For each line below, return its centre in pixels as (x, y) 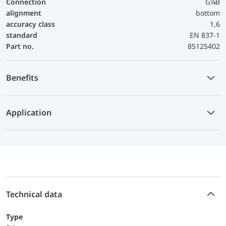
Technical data (34, 194)
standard (22, 35)
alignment (24, 13)
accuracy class (31, 24)
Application (29, 112)
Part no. (20, 46)
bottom (208, 13)
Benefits (22, 77)
